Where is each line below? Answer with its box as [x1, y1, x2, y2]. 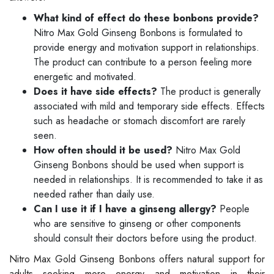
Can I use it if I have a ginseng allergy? [34, 201, 217, 216]
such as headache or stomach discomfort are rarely [34, 113, 245, 128]
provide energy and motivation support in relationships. [34, 40, 259, 54]
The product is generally [157, 84, 261, 98]
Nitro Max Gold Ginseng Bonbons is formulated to [34, 25, 243, 40]
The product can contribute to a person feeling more [34, 54, 252, 69]
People [217, 201, 250, 216]
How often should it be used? [34, 143, 172, 157]
